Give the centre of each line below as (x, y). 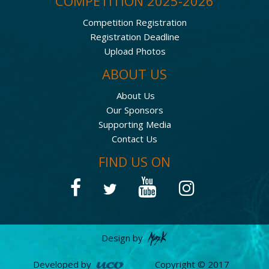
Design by (123, 237)
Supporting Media (134, 124)
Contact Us (134, 138)
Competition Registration (134, 22)
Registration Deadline (134, 36)
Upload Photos (134, 51)
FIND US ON (134, 161)
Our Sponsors (134, 110)
